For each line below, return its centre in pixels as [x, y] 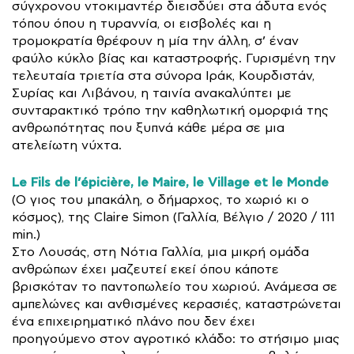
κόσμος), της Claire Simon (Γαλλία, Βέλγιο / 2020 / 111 [173, 217]
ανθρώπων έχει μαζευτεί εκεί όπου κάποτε [145, 269]
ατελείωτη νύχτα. [67, 145]
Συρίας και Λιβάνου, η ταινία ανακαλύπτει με [152, 93]
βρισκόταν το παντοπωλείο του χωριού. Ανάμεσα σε [175, 287]
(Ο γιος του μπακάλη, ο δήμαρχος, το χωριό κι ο [160, 200]
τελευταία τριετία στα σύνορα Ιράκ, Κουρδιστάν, [163, 76]
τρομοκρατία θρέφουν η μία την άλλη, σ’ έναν [155, 41]
